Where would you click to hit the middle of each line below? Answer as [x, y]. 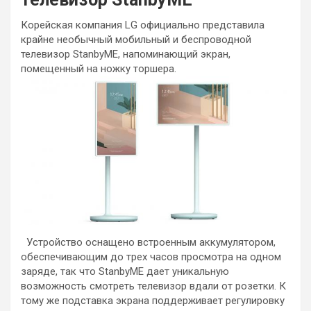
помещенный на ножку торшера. [101, 69]
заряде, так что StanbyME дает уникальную [125, 272]
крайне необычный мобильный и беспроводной [136, 40]
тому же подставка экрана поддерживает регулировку [153, 301]
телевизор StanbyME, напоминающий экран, [126, 54]
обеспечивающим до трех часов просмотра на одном [151, 257]
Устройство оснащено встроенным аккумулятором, [148, 243]
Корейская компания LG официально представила [143, 25]
